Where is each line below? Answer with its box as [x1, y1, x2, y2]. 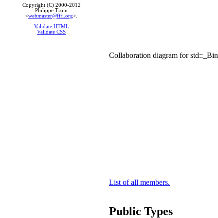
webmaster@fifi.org [28, 13, 73, 18]
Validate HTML [34, 23, 69, 29]
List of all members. [109, 178, 170, 186]
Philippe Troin [35, 8, 68, 13]
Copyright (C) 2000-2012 [22, 2, 81, 8]
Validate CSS [37, 29, 66, 35]
